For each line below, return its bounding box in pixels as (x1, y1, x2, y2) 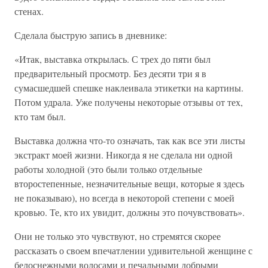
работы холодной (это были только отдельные (14, 163, 202, 175)
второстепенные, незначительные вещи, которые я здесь (14, 177, 244, 190)
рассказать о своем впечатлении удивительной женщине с (14, 244, 252, 257)
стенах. (14, 5, 44, 17)
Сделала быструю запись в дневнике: (14, 29, 167, 41)
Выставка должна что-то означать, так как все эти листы (14, 134, 245, 147)
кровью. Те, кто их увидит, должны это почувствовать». (14, 206, 245, 218)
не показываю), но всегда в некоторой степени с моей (14, 191, 234, 204)
